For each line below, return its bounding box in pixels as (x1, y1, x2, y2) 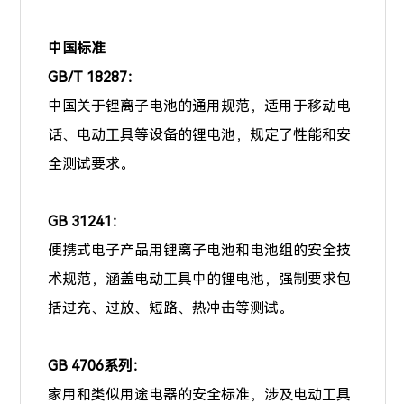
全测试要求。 (48, 154, 135, 172)
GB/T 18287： (48, 68, 142, 86)
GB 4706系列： (48, 356, 148, 374)
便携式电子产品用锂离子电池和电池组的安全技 (48, 241, 352, 259)
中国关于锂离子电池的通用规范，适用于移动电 (48, 96, 352, 115)
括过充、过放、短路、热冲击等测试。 (48, 298, 294, 317)
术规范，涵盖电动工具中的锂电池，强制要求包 (48, 270, 352, 288)
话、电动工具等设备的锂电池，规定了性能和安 (48, 125, 352, 143)
